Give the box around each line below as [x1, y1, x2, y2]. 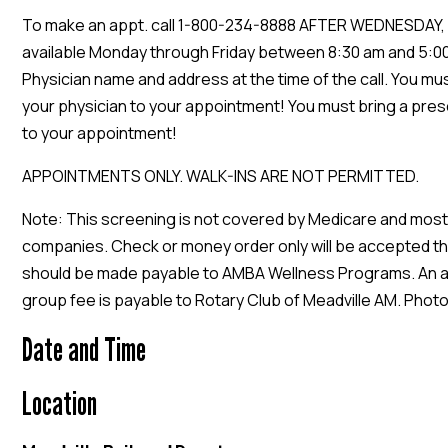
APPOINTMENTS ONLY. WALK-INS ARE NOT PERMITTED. [22, 165, 419, 188]
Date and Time [22, 330, 146, 369]
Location [22, 384, 97, 423]
